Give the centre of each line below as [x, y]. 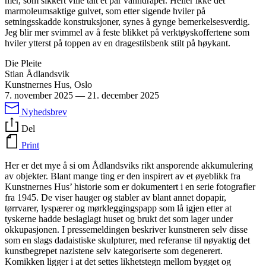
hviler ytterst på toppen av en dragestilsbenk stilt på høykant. [118, 43]
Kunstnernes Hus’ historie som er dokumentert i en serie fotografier [130, 187]
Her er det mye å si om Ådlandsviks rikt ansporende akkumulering [129, 166]
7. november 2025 [39, 96]
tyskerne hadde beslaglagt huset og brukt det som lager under [119, 219]
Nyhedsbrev [44, 112]
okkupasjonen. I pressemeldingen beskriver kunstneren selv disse [126, 230]
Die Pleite [23, 64]
